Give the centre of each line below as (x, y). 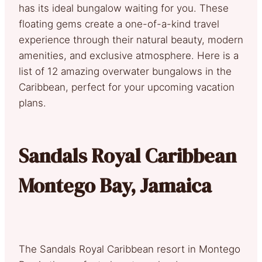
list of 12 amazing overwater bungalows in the (125, 71)
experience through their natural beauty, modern (131, 39)
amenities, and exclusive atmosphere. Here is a (129, 55)
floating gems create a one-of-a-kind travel (119, 24)
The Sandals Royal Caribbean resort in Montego (130, 249)
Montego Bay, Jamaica (115, 185)
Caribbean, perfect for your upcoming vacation (127, 87)
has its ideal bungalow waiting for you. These (124, 8)
